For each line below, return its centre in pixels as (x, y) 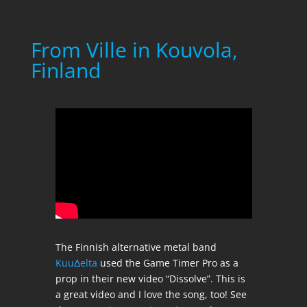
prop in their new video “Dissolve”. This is (150, 279)
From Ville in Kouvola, (134, 50)
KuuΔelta (76, 263)
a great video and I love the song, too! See (151, 295)
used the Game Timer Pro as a (168, 263)
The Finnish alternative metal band (136, 247)
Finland (65, 70)
